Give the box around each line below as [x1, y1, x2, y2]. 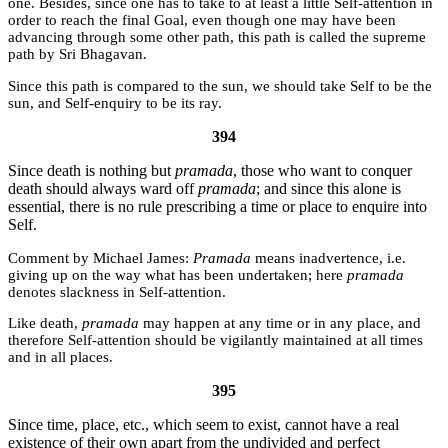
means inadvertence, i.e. [251, 249, 406, 266]
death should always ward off [8, 179, 198, 197]
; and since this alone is [256, 179, 401, 197]
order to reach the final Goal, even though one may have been [8, 12, 396, 29]
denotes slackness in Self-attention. [8, 283, 226, 300]
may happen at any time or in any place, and [139, 315, 421, 332]
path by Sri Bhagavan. [8, 46, 147, 63]
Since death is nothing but [8, 161, 175, 179]
